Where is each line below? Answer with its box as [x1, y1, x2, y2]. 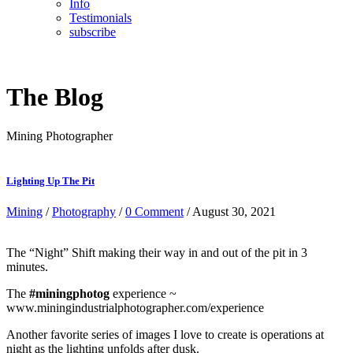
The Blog [6, 83, 103, 112]
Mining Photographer [6, 128, 113, 143]
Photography [52, 205, 116, 219]
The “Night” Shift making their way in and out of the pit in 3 [6, 246, 307, 260]
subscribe [69, 25, 116, 39]
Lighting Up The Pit [6, 175, 95, 188]
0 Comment [125, 205, 184, 219]
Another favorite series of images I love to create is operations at [6, 328, 324, 342]
